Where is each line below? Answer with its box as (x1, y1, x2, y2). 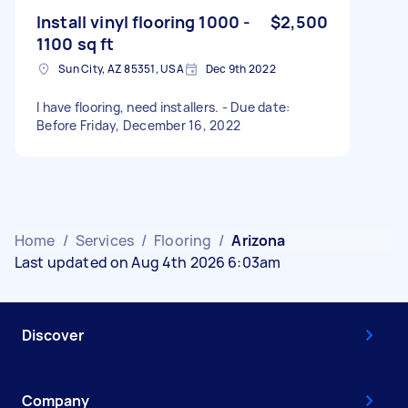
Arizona (231, 229, 286, 250)
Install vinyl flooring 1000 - (36, 10, 251, 33)
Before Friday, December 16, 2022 (36, 116, 240, 134)
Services (75, 229, 134, 250)
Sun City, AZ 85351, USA (58, 60, 184, 76)
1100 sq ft (36, 32, 115, 55)
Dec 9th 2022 (205, 60, 276, 76)
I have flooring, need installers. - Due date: (36, 97, 291, 116)
